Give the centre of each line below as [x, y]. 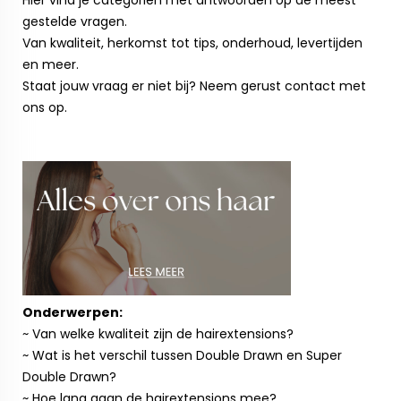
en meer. [51, 64]
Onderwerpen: [73, 312]
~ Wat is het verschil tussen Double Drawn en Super [182, 355]
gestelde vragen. [75, 21]
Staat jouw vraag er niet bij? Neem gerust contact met [194, 86]
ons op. [45, 107]
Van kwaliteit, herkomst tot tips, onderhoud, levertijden [192, 43]
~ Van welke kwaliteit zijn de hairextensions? [158, 334]
